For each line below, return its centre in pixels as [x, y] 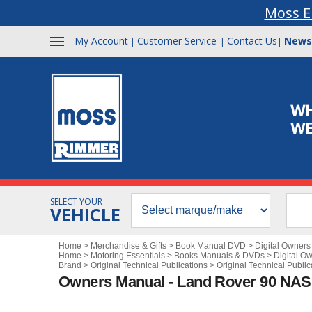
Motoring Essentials [128, 256]
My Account [101, 41]
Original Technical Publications [149, 265]
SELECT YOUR [76, 202]
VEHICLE [85, 214]
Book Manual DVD [211, 246]
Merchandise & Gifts [128, 246]
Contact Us [252, 41]
